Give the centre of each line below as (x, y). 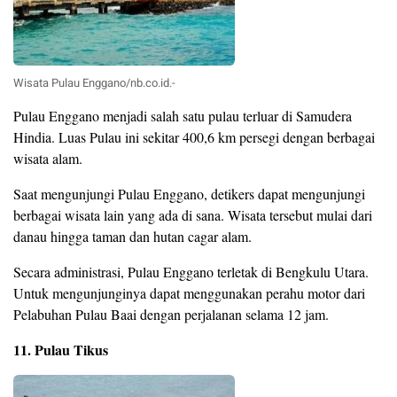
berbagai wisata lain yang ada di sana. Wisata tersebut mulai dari (193, 215)
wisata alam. (48, 159)
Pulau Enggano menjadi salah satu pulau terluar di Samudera (183, 116)
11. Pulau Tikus (61, 350)
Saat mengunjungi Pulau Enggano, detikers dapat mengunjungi (189, 194)
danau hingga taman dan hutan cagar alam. (132, 237)
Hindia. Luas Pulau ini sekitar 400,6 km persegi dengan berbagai (194, 137)
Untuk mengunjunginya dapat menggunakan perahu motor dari (189, 293)
